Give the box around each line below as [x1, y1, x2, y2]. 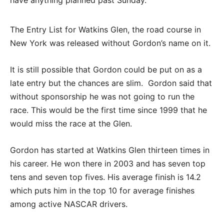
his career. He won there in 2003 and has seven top [10, 158, 205, 168]
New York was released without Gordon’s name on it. [10, 37, 210, 48]
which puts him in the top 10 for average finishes [10, 185, 194, 195]
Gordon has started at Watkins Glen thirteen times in [10, 144, 209, 155]
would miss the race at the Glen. [10, 118, 132, 128]
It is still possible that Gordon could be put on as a [10, 64, 202, 74]
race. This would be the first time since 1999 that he [10, 104, 207, 115]
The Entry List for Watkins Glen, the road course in [10, 24, 201, 34]
